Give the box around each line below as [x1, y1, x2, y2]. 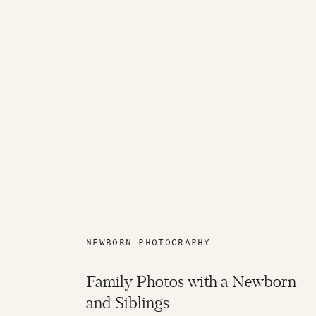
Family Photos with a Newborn [86, 275, 296, 291]
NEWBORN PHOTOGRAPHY [86, 237, 211, 248]
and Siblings [86, 296, 169, 312]
